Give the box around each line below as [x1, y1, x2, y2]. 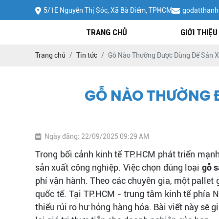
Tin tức [76, 51, 97, 59]
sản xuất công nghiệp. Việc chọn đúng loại [35, 162, 202, 173]
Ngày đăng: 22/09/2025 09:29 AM [44, 132, 149, 140]
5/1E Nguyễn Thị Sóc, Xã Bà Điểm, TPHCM [44, 6, 172, 14]
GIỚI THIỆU [180, 27, 218, 37]
